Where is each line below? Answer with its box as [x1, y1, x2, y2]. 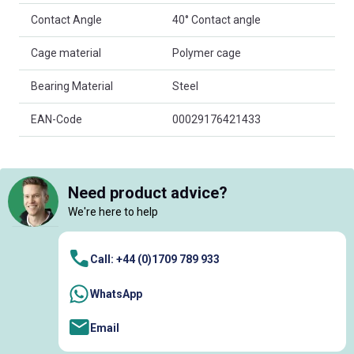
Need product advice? [68, 183, 228, 203]
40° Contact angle [172, 13, 261, 26]
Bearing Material [31, 79, 113, 92]
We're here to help [68, 205, 158, 219]
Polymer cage [172, 46, 241, 59]
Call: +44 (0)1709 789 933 [90, 253, 220, 266]
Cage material [31, 46, 101, 59]
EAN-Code [31, 112, 82, 126]
